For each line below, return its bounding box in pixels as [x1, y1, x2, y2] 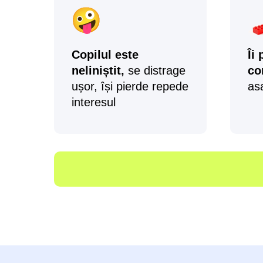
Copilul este [72, 48, 139, 61]
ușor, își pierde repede [72, 80, 188, 93]
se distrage [128, 64, 186, 77]
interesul [72, 96, 116, 109]
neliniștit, [72, 64, 128, 77]
